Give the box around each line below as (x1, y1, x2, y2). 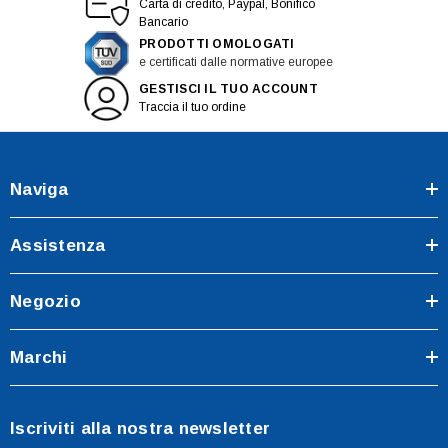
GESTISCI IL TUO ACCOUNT (139, 82, 318, 97)
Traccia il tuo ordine (139, 100, 246, 115)
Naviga (10, 179, 69, 199)
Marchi (10, 347, 68, 367)
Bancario (139, 14, 188, 29)
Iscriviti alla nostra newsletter (10, 418, 270, 438)
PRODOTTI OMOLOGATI (139, 37, 295, 52)
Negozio (10, 291, 81, 311)
